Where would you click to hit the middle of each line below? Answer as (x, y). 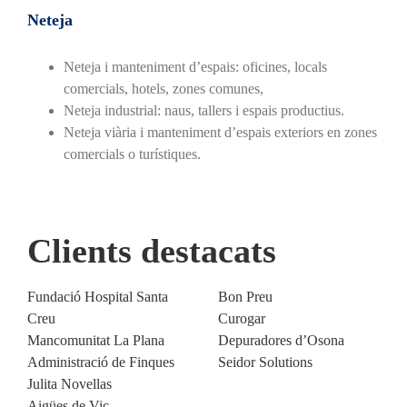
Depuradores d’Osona (281, 340)
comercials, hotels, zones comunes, (163, 88)
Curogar (242, 318)
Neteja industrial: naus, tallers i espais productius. (203, 110)
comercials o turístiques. (132, 154)
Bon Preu (245, 296)
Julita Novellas (69, 383)
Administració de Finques (100, 362)
